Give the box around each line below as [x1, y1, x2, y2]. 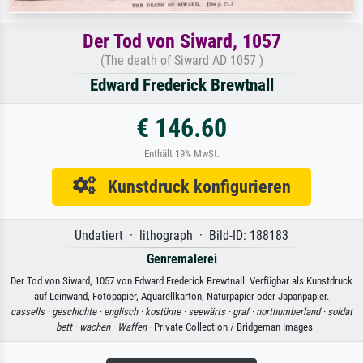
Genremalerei [146, 250, 217, 267]
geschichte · [52, 305, 104, 318]
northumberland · [256, 305, 327, 318]
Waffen [117, 320, 147, 333]
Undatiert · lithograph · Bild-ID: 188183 [75, 227, 288, 243]
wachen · [79, 320, 117, 333]
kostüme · [145, 305, 188, 318]
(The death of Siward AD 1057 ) [100, 52, 263, 68]
